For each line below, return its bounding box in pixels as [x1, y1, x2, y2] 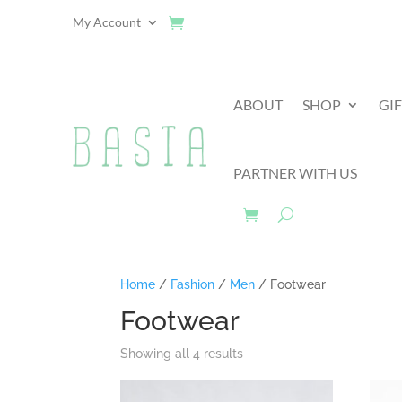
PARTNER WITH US [233, 163, 358, 181]
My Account [72, 14, 141, 30]
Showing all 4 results [120, 345, 244, 361]
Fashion [170, 276, 215, 292]
